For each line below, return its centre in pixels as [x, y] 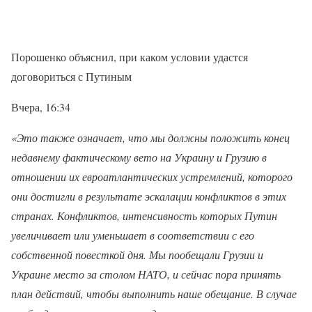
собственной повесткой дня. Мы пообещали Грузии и [137, 255]
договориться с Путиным [71, 76]
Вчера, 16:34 [41, 107]
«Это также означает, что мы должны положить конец [150, 138]
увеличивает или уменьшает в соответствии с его [133, 235]
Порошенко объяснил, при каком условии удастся [130, 57]
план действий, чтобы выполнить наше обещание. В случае [154, 294]
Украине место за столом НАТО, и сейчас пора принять [146, 274]
